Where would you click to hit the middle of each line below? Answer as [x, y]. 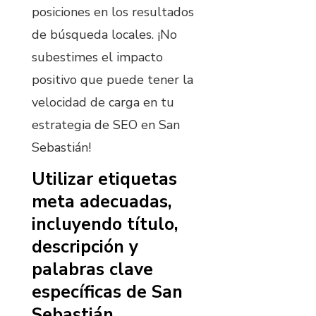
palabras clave [92, 269]
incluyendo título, [105, 224]
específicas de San [107, 292]
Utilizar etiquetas [104, 179]
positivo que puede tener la [113, 80]
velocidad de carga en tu [103, 103]
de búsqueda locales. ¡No [104, 35]
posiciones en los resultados [113, 12]
